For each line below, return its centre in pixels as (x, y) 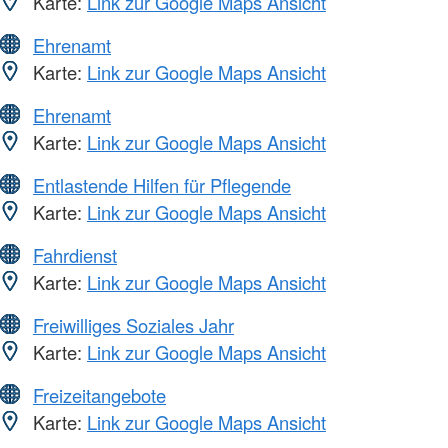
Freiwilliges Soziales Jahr (133, 324)
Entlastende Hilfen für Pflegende (162, 184)
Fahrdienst (75, 254)
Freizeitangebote (99, 394)
